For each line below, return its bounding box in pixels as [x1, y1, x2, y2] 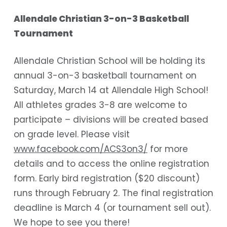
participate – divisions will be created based [13, 113, 208, 126]
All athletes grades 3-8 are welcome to [13, 99, 187, 111]
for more [147, 143, 188, 156]
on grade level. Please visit [13, 128, 130, 141]
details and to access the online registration [13, 158, 209, 170]
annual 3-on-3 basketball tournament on [13, 69, 197, 82]
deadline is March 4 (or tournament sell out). [13, 202, 211, 214]
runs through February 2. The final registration [13, 187, 213, 200]
